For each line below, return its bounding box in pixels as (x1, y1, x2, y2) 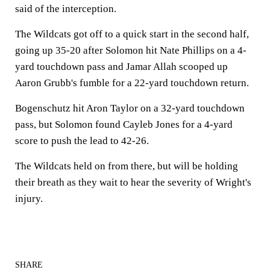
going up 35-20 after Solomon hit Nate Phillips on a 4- (15, 45, 246, 56)
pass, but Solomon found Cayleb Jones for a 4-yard (15, 119, 233, 130)
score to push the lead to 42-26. (15, 135, 149, 146)
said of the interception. (15, 3, 116, 14)
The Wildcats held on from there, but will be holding (15, 160, 238, 172)
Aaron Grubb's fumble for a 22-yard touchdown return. (15, 77, 249, 89)
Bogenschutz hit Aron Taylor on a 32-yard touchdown (15, 102, 245, 114)
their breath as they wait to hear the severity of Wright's (15, 177, 251, 188)
